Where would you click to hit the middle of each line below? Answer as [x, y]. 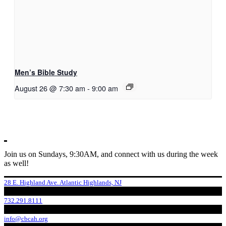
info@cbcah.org [26, 218]
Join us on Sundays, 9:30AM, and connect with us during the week [111, 154]
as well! [16, 163]
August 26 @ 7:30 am [50, 88]
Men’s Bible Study [46, 72]
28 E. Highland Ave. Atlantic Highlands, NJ [63, 182]
